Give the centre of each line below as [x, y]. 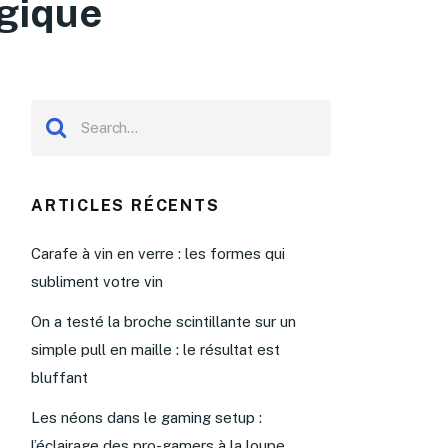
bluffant [59, 377]
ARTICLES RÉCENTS [125, 205]
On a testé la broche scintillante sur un [163, 321]
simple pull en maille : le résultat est [155, 349]
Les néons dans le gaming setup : [146, 417]
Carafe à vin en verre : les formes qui [158, 253]
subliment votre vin [97, 281]
